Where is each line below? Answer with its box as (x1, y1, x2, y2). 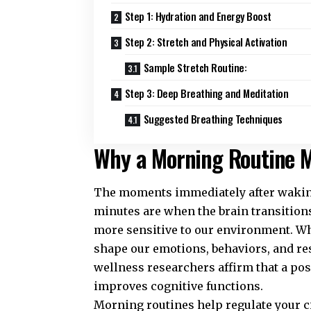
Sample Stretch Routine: (143, 60, 247, 76)
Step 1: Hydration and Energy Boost (124, 8, 271, 24)
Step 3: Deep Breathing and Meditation (124, 85, 289, 101)
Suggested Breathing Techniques (143, 111, 283, 127)
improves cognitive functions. (94, 278, 264, 293)
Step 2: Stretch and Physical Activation (124, 34, 287, 50)
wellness (94, 260, 145, 274)
